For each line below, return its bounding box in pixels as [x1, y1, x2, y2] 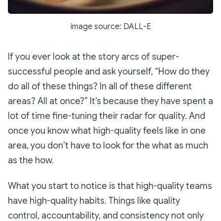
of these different [117, 81, 192, 92]
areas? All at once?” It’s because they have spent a [8, 96, 213, 107]
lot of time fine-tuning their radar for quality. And [8, 110, 205, 122]
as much [172, 140, 208, 151]
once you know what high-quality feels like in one [8, 125, 206, 137]
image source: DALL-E [70, 22, 151, 32]
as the [8, 155, 35, 166]
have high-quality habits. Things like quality [8, 195, 180, 207]
